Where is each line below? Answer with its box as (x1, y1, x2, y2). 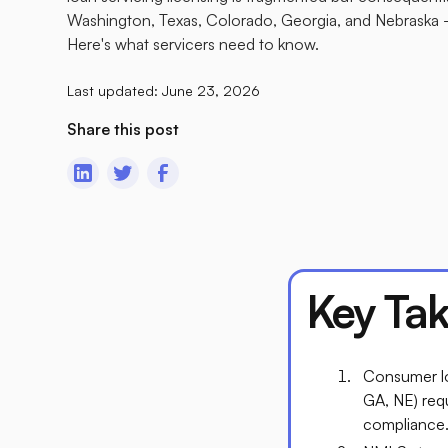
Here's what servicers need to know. (67, 34, 320, 54)
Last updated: (67, 82, 163, 99)
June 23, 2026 (162, 82, 261, 99)
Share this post (67, 119, 180, 139)
